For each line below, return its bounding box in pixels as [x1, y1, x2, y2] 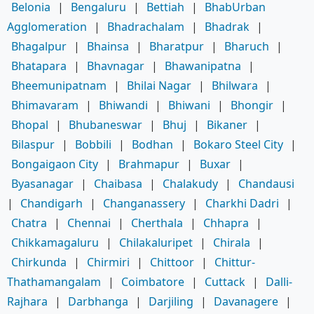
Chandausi [238, 175, 294, 191]
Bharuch [224, 38, 269, 54]
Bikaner [207, 116, 247, 132]
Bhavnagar [87, 57, 144, 74]
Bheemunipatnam [11, 77, 107, 93]
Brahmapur [118, 156, 179, 172]
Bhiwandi [99, 97, 148, 113]
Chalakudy [163, 175, 218, 191]
